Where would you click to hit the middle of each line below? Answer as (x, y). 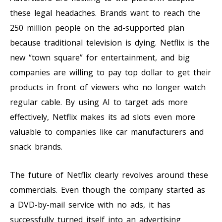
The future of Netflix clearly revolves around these (109, 175)
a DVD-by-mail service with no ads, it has (90, 204)
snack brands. (36, 146)
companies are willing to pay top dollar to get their (111, 72)
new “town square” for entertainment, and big (100, 57)
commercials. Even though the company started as (108, 190)
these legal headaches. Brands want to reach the (105, 13)
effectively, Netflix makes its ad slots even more (103, 117)
